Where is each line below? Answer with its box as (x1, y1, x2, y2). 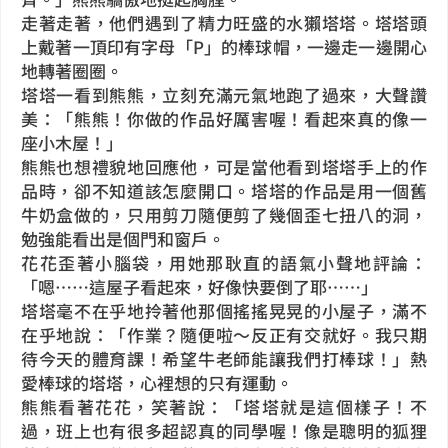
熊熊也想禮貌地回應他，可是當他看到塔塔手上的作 (21, 154, 427, 180)
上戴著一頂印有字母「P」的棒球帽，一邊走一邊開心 (21, 34, 427, 60)
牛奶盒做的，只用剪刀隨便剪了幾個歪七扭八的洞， (21, 202, 427, 228)
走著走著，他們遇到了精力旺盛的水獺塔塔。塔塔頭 (21, 10, 427, 36)
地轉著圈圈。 (21, 58, 123, 84)
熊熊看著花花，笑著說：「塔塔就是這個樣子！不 (21, 394, 427, 420)
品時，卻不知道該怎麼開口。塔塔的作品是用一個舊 (21, 178, 427, 204)
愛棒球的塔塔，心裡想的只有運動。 (21, 370, 293, 396)
